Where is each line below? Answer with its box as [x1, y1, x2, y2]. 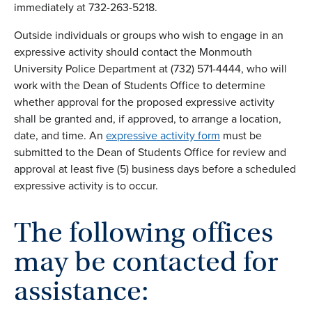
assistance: [14, 274, 149, 309]
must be [220, 127, 262, 143]
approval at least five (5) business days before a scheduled [14, 160, 296, 177]
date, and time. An [14, 127, 106, 143]
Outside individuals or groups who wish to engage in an [14, 26, 283, 43]
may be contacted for [14, 244, 279, 279]
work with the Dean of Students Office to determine [14, 77, 265, 93]
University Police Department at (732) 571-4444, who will [14, 60, 287, 77]
